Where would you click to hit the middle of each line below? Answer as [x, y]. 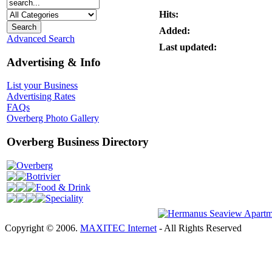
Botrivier [43, 176]
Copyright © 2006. [42, 228]
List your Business [42, 86]
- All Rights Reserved [199, 228]
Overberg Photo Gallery [53, 118]
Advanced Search [41, 38]
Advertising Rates [41, 97]
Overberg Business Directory [78, 142]
